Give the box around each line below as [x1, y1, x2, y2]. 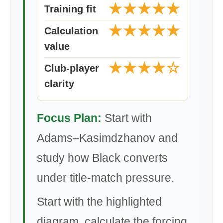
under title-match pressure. [37, 171, 174, 184]
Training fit [44, 3, 96, 14]
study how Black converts [37, 151, 168, 164]
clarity [44, 78, 74, 89]
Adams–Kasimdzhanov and [37, 131, 178, 144]
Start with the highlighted [37, 195, 162, 208]
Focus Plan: [37, 111, 102, 124]
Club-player [44, 63, 99, 74]
